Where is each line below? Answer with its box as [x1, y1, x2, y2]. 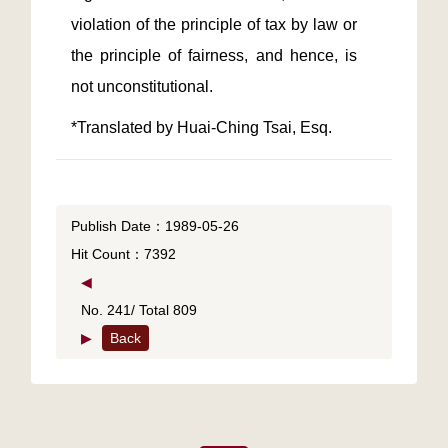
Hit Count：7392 [71, 246, 177, 262]
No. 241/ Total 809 [81, 302, 198, 318]
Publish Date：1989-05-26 [71, 218, 240, 234]
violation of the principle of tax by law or [71, 16, 357, 33]
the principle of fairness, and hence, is [71, 47, 357, 64]
